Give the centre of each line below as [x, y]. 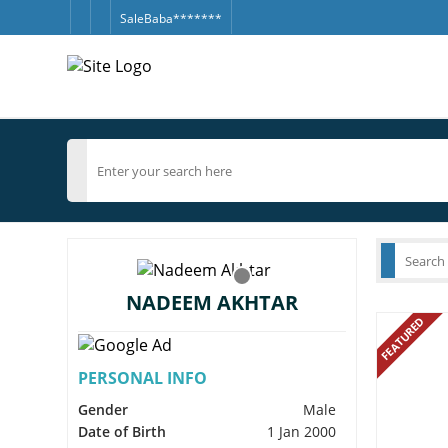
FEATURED [402, 338]
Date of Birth [122, 431]
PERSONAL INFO [143, 377]
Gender [103, 409]
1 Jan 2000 [302, 431]
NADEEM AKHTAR [212, 302]
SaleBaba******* [170, 18]
